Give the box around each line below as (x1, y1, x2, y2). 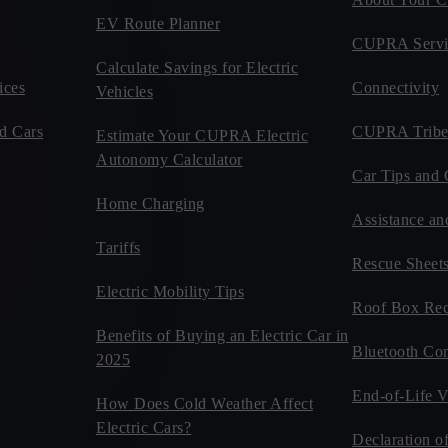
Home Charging (96, 195, 205, 212)
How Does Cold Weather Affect (96, 395, 313, 412)
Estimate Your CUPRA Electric (96, 127, 308, 144)
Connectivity (352, 79, 439, 96)
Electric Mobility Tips (96, 283, 244, 300)
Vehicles (96, 83, 153, 100)
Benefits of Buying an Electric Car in (96, 327, 349, 344)
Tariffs (96, 239, 141, 256)
